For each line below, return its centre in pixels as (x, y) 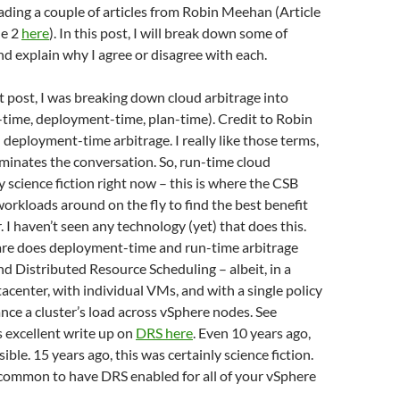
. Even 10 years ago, (252, 333)
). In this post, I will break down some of (168, 33)
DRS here (164, 333)
